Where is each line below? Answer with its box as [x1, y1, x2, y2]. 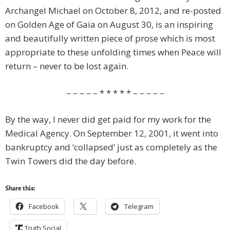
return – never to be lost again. [5, 60, 128, 72]
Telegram [124, 202, 154, 212]
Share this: [5, 186, 35, 193]
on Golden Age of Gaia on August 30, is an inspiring [5, 18, 213, 31]
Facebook [29, 202, 59, 212]
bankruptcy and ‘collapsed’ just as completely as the [5, 141, 217, 154]
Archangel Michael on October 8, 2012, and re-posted [5, 5, 221, 17]
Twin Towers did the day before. [5, 155, 136, 167]
